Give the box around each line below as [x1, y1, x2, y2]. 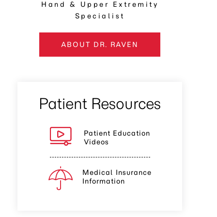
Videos [83, 138, 109, 146]
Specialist [75, 12, 125, 20]
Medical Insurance [82, 168, 152, 177]
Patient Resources [39, 94, 161, 113]
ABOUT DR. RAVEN [61, 40, 139, 49]
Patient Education [83, 129, 150, 138]
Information [82, 177, 125, 186]
